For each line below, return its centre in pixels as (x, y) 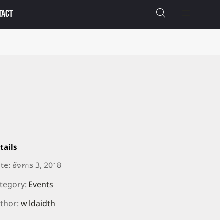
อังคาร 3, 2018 (37, 165)
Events (41, 185)
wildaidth (38, 204)
